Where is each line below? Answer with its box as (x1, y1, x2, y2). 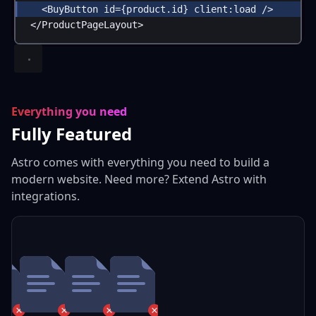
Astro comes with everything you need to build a (11, 154, 269, 170)
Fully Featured (11, 122, 132, 145)
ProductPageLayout (42, 18, 138, 30)
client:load (194, 3, 257, 15)
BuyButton (47, 3, 99, 15)
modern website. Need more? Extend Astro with (11, 171, 267, 187)
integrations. (11, 188, 80, 204)
